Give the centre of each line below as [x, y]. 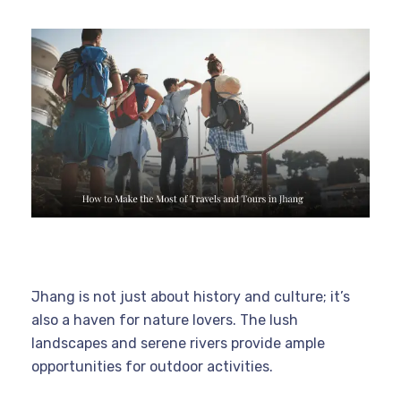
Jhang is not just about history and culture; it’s [191, 296]
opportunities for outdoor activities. [152, 366]
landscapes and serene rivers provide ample [178, 343]
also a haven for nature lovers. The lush [165, 320]
